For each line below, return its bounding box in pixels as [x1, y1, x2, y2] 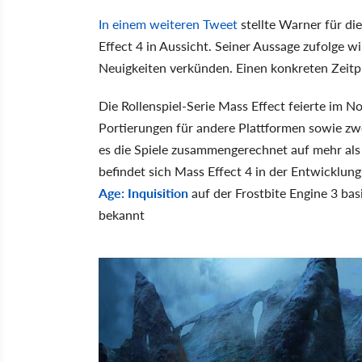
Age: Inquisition [99, 183, 188, 202]
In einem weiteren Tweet [99, 14, 238, 33]
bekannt [99, 204, 145, 224]
